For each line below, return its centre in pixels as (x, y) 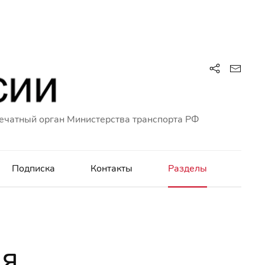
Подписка (33, 169)
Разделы (188, 169)
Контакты (112, 169)
